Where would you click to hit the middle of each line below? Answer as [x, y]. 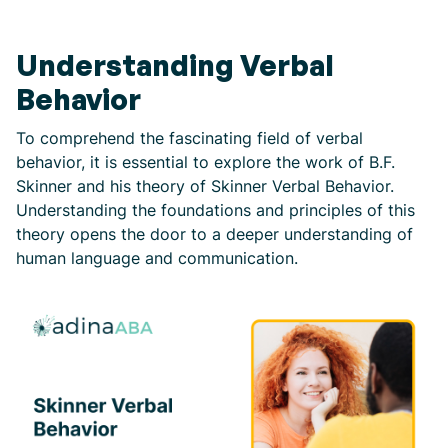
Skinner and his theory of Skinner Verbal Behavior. [205, 186]
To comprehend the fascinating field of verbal [189, 138]
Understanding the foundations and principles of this [215, 210]
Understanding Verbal [175, 65]
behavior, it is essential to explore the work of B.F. [205, 162]
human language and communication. [157, 258]
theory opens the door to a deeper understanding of [214, 234]
